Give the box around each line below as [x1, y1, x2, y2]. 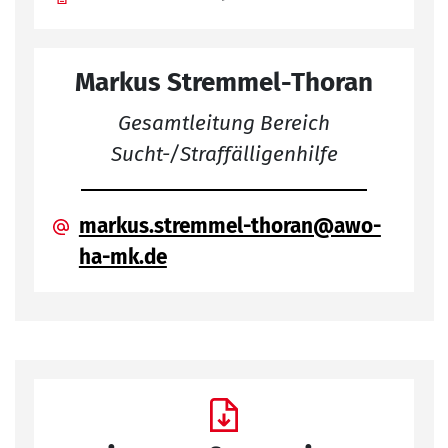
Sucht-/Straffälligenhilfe [110, 141, 338, 167]
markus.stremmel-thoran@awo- [78, 213, 381, 239]
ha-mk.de [78, 244, 167, 270]
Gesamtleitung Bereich [118, 110, 330, 136]
